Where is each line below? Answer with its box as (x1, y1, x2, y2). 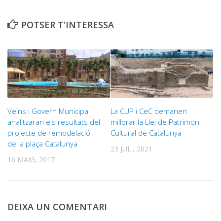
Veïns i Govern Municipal (7, 106, 90, 116)
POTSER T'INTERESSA (21, 18, 114, 31)
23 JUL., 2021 (110, 144, 152, 153)
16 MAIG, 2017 (7, 154, 55, 164)
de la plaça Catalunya (7, 138, 77, 148)
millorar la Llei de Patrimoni (110, 116, 201, 127)
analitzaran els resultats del (7, 116, 100, 127)
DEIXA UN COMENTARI (7, 201, 107, 213)
